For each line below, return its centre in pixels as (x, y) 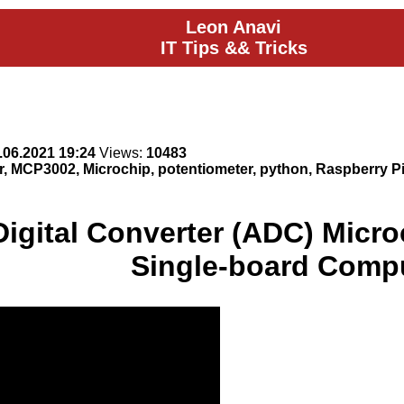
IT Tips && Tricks (234, 48)
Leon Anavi (234, 27)
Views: (121, 153)
